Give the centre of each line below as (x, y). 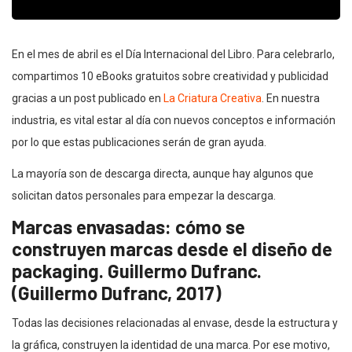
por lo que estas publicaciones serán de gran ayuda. (139, 142)
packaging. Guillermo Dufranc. (137, 270)
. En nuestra (291, 98)
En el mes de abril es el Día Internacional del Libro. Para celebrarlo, (173, 54)
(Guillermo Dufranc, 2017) (117, 292)
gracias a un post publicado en (88, 98)
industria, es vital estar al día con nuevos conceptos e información (174, 120)
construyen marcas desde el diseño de (172, 248)
